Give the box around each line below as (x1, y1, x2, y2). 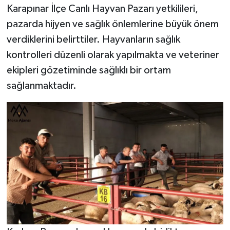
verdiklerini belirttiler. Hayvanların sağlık (6, 34, 180, 45)
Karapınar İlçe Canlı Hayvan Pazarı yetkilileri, (6, 4, 198, 14)
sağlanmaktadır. (6, 81, 76, 91)
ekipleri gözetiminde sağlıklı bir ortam (6, 65, 171, 76)
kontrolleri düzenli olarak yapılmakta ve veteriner (6, 50, 219, 61)
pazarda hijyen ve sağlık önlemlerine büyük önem (6, 19, 219, 30)
